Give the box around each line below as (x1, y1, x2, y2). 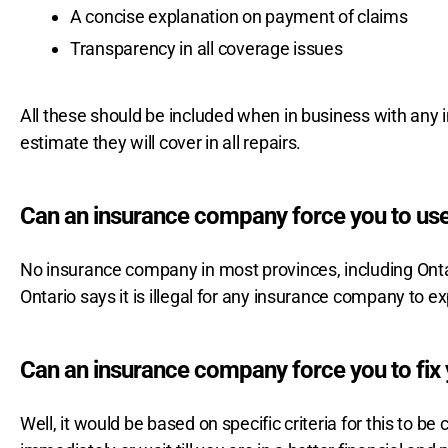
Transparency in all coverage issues (70, 37, 343, 59)
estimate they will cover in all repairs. (20, 131, 302, 153)
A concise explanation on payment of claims (70, 5, 408, 27)
